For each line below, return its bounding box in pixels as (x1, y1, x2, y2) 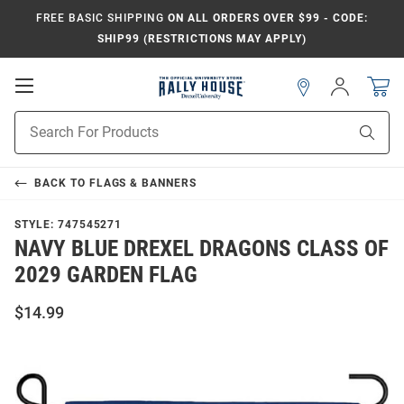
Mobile (32, 93, 86, 112)
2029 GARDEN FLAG (14, 262, 197, 289)
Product (14, 113, 60, 128)
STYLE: (14, 218, 58, 232)
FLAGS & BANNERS (88, 177, 197, 190)
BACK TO (33, 177, 89, 190)
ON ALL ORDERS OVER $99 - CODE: (163, 12, 368, 24)
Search (14, 132, 53, 147)
